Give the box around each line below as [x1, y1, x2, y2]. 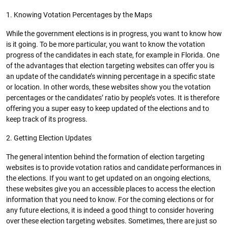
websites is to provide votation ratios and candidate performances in [6, 163, 221, 172]
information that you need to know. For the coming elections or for [6, 195, 214, 204]
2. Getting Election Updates [6, 134, 92, 142]
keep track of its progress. [6, 115, 88, 123]
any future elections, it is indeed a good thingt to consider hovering [6, 206, 214, 214]
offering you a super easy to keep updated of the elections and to [6, 104, 209, 112]
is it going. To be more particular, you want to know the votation [6, 40, 205, 48]
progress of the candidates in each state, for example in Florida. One [6, 51, 219, 59]
